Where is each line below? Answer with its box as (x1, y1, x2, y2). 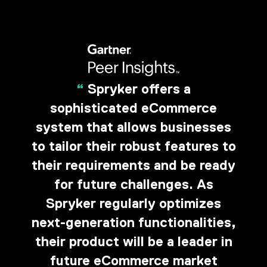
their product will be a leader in (35, 234, 232, 250)
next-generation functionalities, (31, 215, 236, 231)
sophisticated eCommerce (50, 100, 217, 116)
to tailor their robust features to (31, 138, 236, 154)
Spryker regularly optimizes (46, 195, 221, 212)
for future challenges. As (54, 176, 213, 193)
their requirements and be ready (32, 157, 235, 173)
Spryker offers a (88, 81, 191, 97)
